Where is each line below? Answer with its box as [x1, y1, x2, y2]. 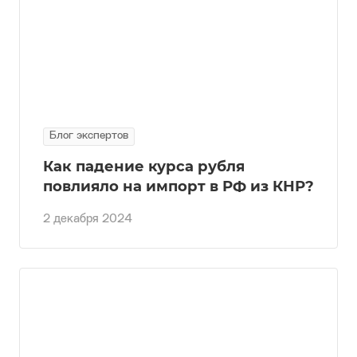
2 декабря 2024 [43, 213, 132, 226]
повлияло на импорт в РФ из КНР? [43, 176, 314, 195]
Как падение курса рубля [43, 156, 245, 175]
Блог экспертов [49, 130, 128, 141]
